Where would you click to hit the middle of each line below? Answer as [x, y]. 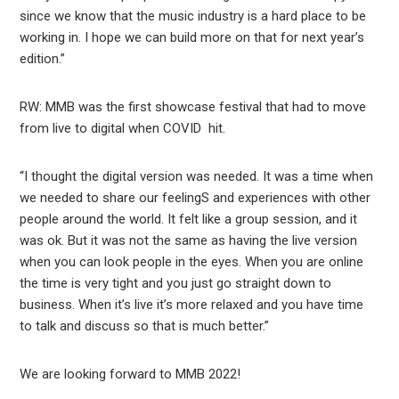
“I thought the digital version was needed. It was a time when [197, 177]
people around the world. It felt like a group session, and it [189, 220]
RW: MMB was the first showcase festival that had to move [193, 107]
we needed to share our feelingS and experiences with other [195, 198]
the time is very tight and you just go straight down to [176, 284]
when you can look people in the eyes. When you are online [192, 262]
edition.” [43, 59]
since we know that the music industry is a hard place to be [193, 16]
